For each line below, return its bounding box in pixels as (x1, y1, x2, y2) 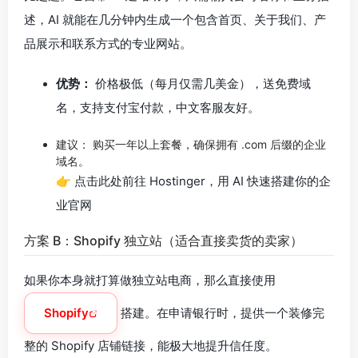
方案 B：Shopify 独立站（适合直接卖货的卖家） (24, 233, 303, 249)
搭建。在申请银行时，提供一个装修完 (117, 305, 324, 320)
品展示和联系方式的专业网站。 (24, 36, 192, 51)
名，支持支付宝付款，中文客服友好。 (56, 100, 260, 115)
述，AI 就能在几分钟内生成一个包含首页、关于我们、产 (24, 12, 326, 27)
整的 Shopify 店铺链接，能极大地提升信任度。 (24, 338, 277, 353)
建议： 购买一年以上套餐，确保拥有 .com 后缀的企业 (56, 137, 326, 151)
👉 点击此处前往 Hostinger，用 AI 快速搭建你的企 (56, 173, 331, 189)
